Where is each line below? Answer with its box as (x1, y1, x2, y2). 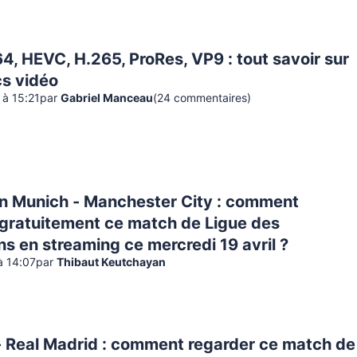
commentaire (174, 93, 241, 105)
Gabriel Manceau (61, 93, 153, 105)
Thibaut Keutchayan (57, 257, 166, 269)
